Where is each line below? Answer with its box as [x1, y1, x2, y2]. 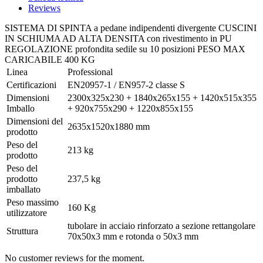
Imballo [6, 103, 35, 114]
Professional [68, 67, 113, 77]
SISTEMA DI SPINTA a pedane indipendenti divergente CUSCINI [5, 23, 257, 33]
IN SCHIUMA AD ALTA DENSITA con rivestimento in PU [5, 33, 232, 44]
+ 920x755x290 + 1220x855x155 [68, 103, 193, 114]
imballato [6, 184, 41, 195]
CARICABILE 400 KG [5, 55, 95, 65]
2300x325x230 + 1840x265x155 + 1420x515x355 [68, 93, 257, 103]
